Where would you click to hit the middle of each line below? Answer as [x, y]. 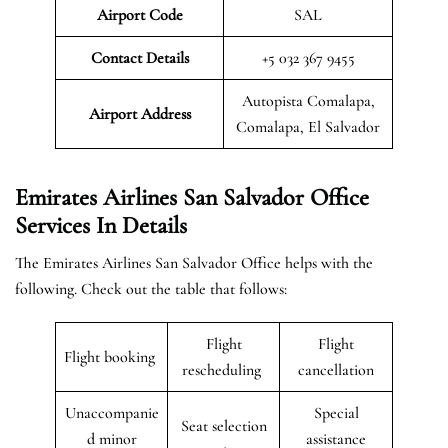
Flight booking [111, 356]
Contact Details [139, 57]
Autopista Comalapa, [308, 100]
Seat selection [223, 425]
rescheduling [223, 369]
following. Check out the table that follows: [151, 288]
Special [336, 412]
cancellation [336, 369]
